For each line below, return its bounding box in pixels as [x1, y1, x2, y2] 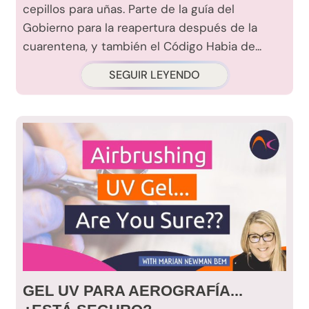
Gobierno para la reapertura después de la [23, 20, 257, 36]
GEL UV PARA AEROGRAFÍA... [23, 282, 243, 300]
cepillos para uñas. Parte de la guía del [23, 1, 235, 17]
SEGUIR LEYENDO [109, 68, 200, 83]
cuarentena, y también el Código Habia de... [23, 39, 261, 54]
